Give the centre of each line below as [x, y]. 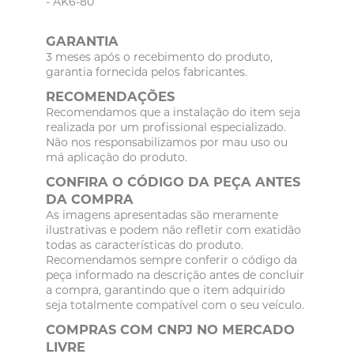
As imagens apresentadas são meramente [162, 215]
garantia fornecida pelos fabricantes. [147, 72]
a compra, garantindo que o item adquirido [166, 290]
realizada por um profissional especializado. [166, 128]
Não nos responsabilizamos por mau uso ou [167, 143]
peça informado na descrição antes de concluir [175, 275]
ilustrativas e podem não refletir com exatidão [174, 230]
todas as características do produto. [145, 245]
